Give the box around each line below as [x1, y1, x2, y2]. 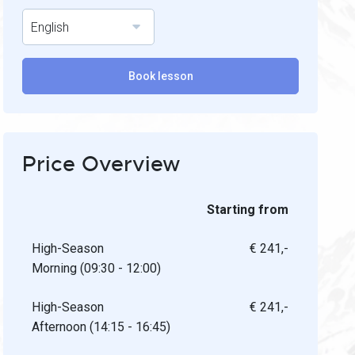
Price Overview [22, 151, 181, 177]
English [31, 20, 70, 35]
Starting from [207, 202, 289, 217]
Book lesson [128, 70, 193, 82]
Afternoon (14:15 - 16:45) [32, 319, 171, 334]
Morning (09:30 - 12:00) [32, 261, 162, 276]
